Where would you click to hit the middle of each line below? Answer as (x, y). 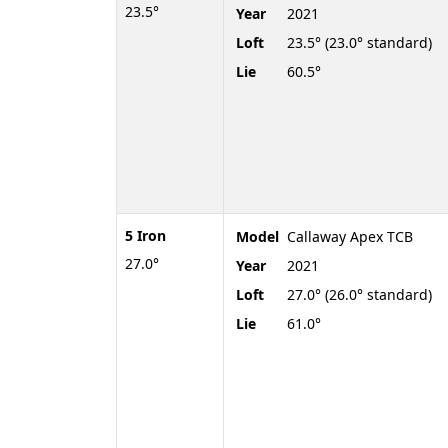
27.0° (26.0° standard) (359, 294)
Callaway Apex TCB (350, 236)
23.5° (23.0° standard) (359, 42)
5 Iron (145, 235)
